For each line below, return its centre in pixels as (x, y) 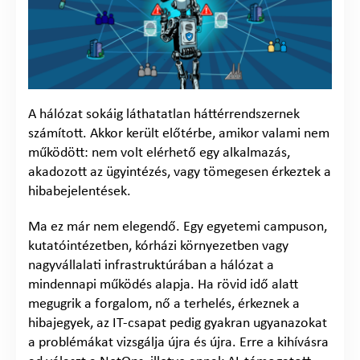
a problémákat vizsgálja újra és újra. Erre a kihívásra (178, 342)
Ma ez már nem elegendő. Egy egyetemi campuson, (178, 227)
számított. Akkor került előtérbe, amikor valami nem (179, 133)
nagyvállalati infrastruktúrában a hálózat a (151, 265)
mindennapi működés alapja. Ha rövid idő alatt (163, 284)
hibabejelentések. (80, 191)
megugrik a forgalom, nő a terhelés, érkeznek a (164, 304)
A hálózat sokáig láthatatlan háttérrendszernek (164, 114)
